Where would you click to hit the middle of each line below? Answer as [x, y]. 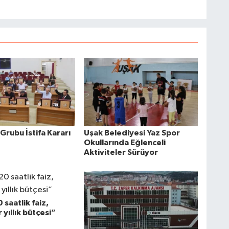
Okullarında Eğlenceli [124, 143]
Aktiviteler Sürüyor [121, 153]
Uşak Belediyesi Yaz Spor [132, 133]
